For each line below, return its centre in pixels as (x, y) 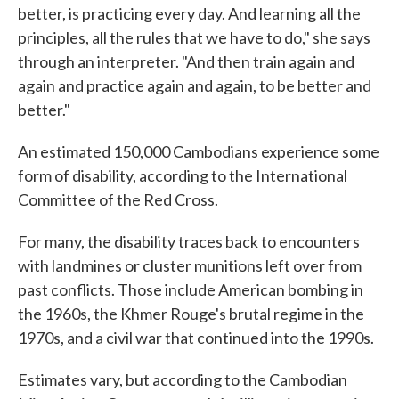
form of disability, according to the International (183, 175)
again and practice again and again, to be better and (195, 85)
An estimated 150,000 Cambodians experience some (199, 151)
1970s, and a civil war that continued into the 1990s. (196, 338)
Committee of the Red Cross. (118, 199)
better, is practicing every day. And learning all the (189, 13)
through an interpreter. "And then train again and (186, 61)
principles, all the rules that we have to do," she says (194, 37)
